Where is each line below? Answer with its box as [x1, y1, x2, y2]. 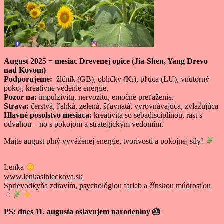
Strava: [4, 102, 29, 111]
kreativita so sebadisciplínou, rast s [92, 111, 202, 120]
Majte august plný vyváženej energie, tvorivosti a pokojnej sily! [4, 137, 205, 146]
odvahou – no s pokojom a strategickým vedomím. [4, 120, 163, 129]
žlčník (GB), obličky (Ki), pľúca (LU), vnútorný [52, 75, 209, 84]
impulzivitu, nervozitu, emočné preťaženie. [37, 93, 174, 102]
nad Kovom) [4, 66, 46, 75]
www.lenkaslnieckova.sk [4, 172, 83, 181]
